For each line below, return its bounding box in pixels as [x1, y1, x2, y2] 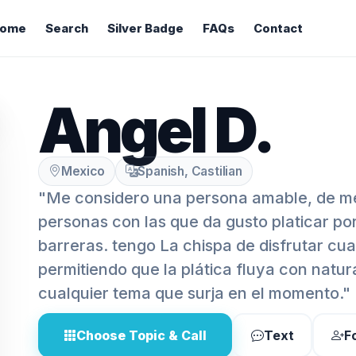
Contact [253, 21, 303, 36]
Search [44, 21, 88, 36]
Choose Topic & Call [76, 327, 207, 343]
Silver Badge [106, 21, 184, 36]
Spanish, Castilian [137, 164, 242, 179]
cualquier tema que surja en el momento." [38, 284, 350, 303]
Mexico [60, 164, 105, 179]
